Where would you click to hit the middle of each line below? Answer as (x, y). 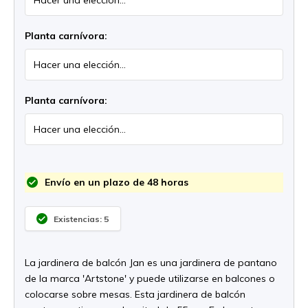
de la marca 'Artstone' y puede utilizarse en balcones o (150, 278)
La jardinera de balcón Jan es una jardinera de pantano (151, 263)
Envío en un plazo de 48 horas (115, 182)
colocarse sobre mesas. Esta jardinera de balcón (135, 294)
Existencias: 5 (81, 219)
